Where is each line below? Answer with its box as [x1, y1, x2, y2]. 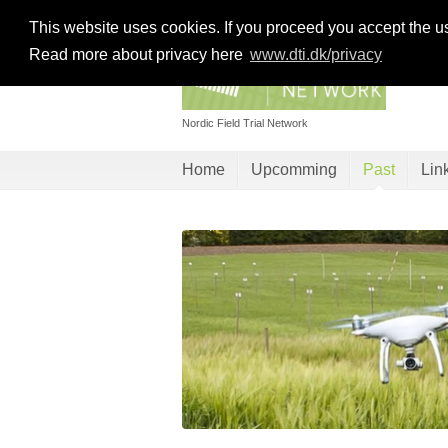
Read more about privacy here [28, 46, 247, 64]
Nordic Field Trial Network [182, 117, 308, 129]
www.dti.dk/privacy [249, 46, 382, 64]
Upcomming [251, 161, 337, 178]
